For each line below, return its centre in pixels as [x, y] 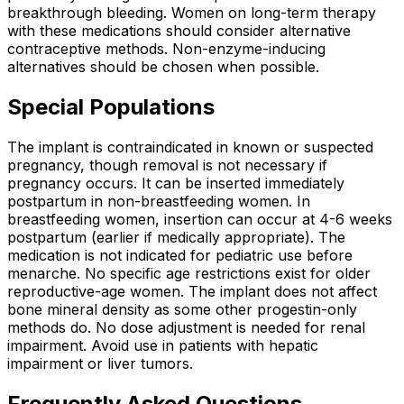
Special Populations [111, 106]
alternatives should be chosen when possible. [163, 67]
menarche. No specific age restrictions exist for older [189, 273]
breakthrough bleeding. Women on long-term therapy [192, 13]
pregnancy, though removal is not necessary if [167, 165]
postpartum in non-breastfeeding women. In [159, 201]
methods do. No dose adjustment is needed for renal [186, 327]
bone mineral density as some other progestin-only [182, 309]
